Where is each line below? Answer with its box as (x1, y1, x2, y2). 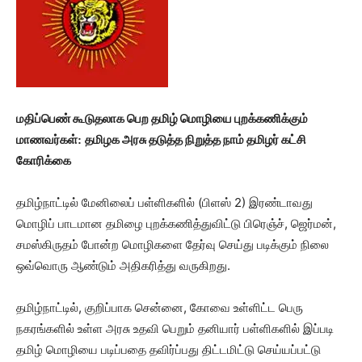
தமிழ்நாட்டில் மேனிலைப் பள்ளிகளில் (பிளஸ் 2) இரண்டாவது (16, 195, 313, 210)
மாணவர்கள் (16, 132, 78, 147)
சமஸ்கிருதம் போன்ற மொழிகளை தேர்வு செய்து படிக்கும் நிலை (16, 237, 329, 252)
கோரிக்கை (16, 153, 74, 168)
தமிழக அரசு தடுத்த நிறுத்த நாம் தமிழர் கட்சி (85, 132, 306, 147)
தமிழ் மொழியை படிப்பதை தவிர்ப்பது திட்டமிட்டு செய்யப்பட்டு (16, 342, 321, 357)
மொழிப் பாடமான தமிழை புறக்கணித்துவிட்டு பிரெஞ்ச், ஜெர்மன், (16, 216, 336, 231)
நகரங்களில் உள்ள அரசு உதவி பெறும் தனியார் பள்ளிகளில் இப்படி (16, 321, 334, 336)
